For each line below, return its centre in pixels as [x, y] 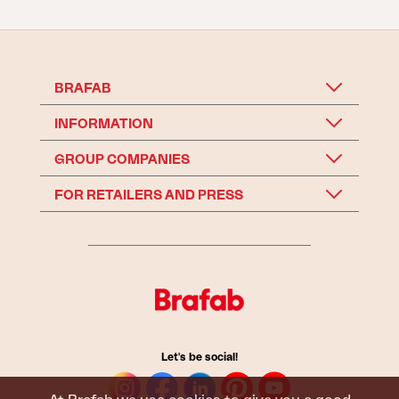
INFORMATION [103, 124]
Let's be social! [199, 358]
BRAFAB [82, 89]
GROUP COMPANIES [122, 160]
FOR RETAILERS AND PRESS [148, 195]
